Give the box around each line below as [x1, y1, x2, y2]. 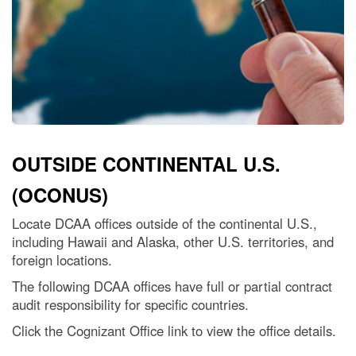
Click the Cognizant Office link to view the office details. [12, 321, 336, 341]
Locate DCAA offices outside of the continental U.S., [12, 214, 317, 234]
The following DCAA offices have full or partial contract [12, 277, 332, 296]
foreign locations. [12, 250, 112, 270]
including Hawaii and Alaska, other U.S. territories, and [12, 232, 334, 252]
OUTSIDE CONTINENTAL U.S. [12, 150, 281, 178]
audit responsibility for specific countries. [12, 295, 249, 315]
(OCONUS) [12, 181, 108, 209]
